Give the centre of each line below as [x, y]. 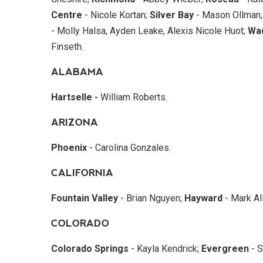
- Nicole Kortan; [115, 15]
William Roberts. [133, 97]
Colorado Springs [90, 248]
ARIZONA [75, 122]
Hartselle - [75, 97]
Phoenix [69, 147]
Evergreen [224, 248]
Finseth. [67, 46]
